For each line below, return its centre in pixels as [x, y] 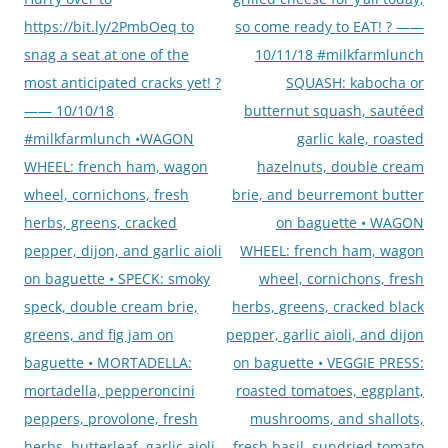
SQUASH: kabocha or [355, 82]
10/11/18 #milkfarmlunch [339, 54]
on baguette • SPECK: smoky [117, 278]
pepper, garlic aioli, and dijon [325, 334]
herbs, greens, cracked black [328, 306]
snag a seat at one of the [106, 54]
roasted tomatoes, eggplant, [330, 390]
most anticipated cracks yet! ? [122, 82]
